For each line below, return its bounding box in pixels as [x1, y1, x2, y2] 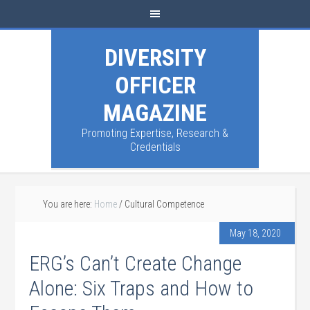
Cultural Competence [122, 199, 205, 210]
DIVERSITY [104, 44, 206, 71]
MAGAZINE [103, 99, 207, 127]
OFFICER [114, 71, 196, 99]
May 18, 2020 [229, 228, 281, 239]
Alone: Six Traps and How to [29, 276, 254, 300]
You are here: [43, 199, 95, 210]
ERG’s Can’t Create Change [29, 251, 242, 275]
